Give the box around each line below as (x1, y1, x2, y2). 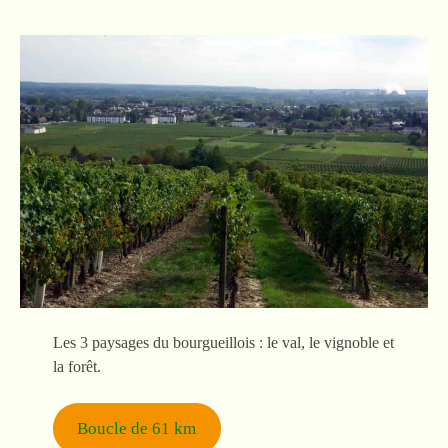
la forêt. (52, 357, 101, 375)
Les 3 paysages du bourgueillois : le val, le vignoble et (52, 333, 394, 351)
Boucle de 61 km (77, 419, 197, 438)
